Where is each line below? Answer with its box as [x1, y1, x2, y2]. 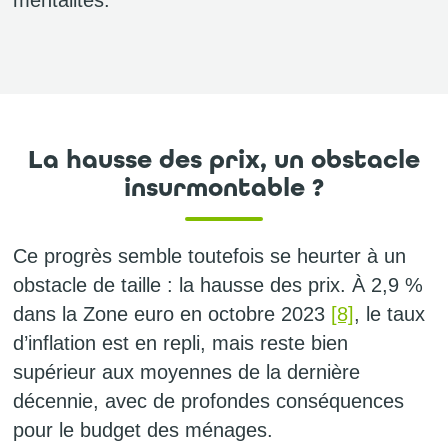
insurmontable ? [124, 171, 324, 203]
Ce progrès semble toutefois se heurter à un [13, 244, 406, 267]
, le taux [354, 302, 425, 325]
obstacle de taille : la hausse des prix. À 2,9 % [13, 273, 423, 296]
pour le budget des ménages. [13, 418, 273, 441]
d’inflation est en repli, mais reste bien [13, 331, 348, 354]
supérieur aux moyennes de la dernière [13, 360, 360, 383]
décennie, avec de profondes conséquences [13, 389, 404, 412]
